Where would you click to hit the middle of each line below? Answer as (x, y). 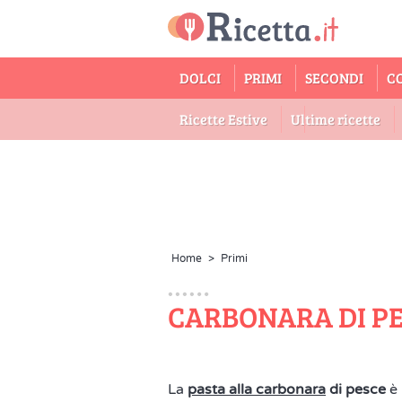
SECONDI (334, 78)
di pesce (356, 389)
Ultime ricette (336, 119)
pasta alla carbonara (257, 389)
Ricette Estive (223, 119)
